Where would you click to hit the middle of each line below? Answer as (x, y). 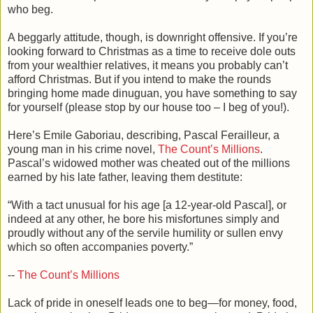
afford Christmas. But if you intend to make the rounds (139, 79)
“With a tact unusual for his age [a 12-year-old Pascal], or (147, 205)
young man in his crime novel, (83, 149)
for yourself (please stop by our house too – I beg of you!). (148, 107)
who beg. (30, 9)
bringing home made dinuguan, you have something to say (152, 93)
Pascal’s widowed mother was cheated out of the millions (149, 163)
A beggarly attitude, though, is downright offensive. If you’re (153, 37)
